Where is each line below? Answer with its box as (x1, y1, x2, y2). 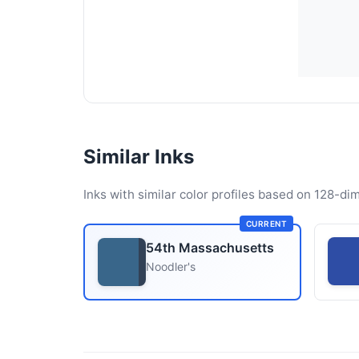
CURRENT (245, 219, 287, 228)
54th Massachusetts (146, 240, 274, 256)
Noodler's (146, 260, 196, 273)
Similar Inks (83, 145, 194, 168)
